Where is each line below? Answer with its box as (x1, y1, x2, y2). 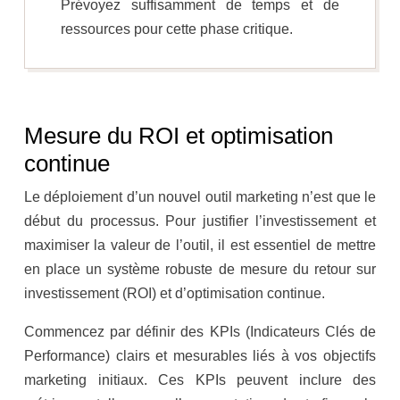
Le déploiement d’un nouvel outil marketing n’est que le (24, 189, 376, 205)
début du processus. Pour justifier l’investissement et (24, 213, 376, 229)
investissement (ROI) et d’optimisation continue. (24, 286, 325, 302)
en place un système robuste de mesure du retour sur (24, 262, 376, 278)
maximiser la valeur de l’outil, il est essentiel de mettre (24, 237, 376, 254)
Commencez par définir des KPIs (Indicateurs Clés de (24, 324, 376, 340)
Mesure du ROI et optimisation (24, 122, 333, 150)
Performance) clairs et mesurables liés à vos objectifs (24, 348, 376, 364)
